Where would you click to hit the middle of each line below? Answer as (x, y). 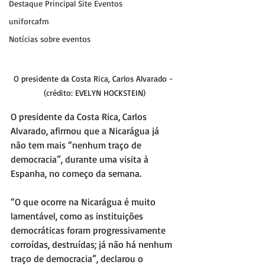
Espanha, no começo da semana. (77, 174)
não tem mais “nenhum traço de (77, 145)
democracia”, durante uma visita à (81, 159)
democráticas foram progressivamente (89, 230)
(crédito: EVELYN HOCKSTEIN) (95, 93)
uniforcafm (29, 21)
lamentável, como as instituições (78, 216)
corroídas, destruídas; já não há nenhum (93, 245)
